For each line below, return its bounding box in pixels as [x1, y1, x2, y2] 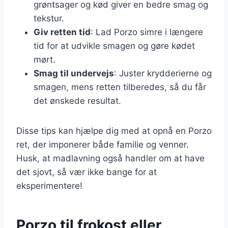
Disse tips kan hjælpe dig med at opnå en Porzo [16, 125, 212, 136]
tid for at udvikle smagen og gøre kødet [34, 40, 195, 51]
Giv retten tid [34, 26, 91, 37]
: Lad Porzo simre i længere [91, 26, 203, 37]
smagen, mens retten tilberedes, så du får [34, 81, 206, 92]
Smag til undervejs [34, 68, 114, 78]
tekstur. [34, 13, 64, 23]
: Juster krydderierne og [114, 68, 212, 78]
